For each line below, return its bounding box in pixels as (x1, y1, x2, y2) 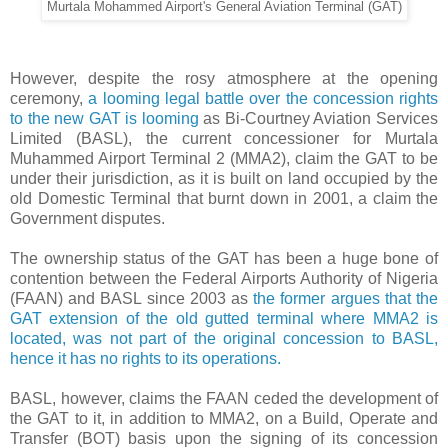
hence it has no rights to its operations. (10, 349, 281, 367)
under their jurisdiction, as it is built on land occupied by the (10, 169, 438, 187)
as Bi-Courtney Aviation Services (198, 109, 439, 127)
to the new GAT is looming (10, 109, 199, 127)
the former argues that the (253, 289, 439, 307)
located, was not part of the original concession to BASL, (10, 329, 438, 347)
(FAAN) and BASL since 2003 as (10, 289, 254, 307)
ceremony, (10, 89, 89, 107)
